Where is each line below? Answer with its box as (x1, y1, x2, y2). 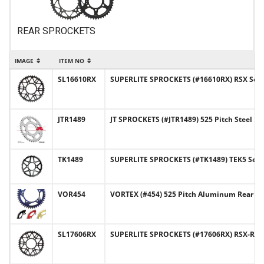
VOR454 (58, 189, 85, 199)
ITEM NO (58, 57, 84, 65)
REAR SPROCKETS (17, 25, 95, 37)
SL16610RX (58, 74, 96, 84)
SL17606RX (58, 229, 96, 239)
